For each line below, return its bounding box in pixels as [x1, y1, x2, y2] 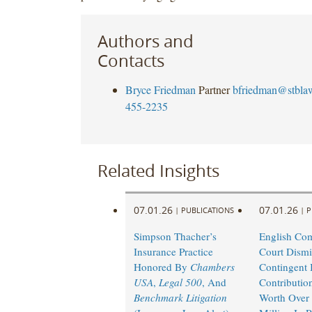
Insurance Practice [133, 244, 213, 259]
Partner [198, 81, 230, 97]
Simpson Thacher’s [133, 229, 217, 244]
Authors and [97, 29, 194, 52]
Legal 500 [158, 275, 202, 290]
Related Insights [97, 159, 219, 182]
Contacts [97, 49, 164, 72]
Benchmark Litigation [133, 290, 227, 305]
